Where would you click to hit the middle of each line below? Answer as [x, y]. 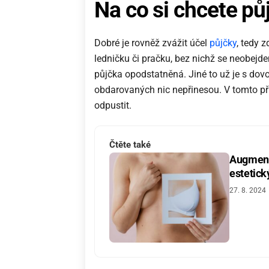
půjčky [223, 43]
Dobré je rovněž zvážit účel [152, 43]
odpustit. [113, 105]
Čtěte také [130, 145]
